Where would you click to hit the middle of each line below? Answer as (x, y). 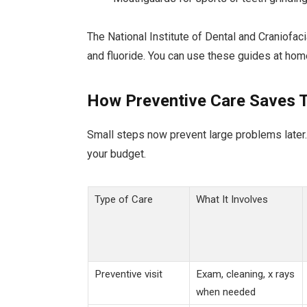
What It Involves (232, 199)
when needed (225, 292)
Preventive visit (128, 274)
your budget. (117, 153)
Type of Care (123, 199)
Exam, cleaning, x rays (245, 274)
